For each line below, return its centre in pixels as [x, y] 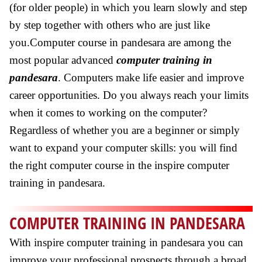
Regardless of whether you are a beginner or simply [125, 130]
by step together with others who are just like [110, 25]
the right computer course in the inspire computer [119, 165]
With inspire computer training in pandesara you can [126, 242]
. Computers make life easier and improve [151, 77]
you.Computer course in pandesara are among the [120, 42]
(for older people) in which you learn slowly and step [128, 7]
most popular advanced [63, 60]
